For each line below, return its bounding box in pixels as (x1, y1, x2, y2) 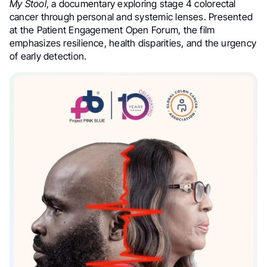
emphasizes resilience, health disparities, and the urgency (10, 36, 256, 49)
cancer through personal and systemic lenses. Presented (10, 10, 253, 23)
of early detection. (10, 49, 87, 62)
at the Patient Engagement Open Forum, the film (10, 23, 215, 36)
